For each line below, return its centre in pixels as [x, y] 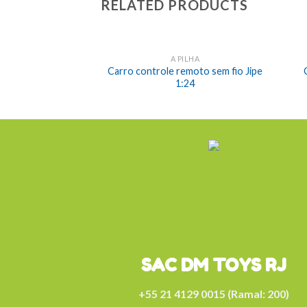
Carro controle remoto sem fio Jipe [185, 71]
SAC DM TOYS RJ [213, 265]
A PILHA [185, 59]
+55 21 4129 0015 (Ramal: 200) [213, 293]
